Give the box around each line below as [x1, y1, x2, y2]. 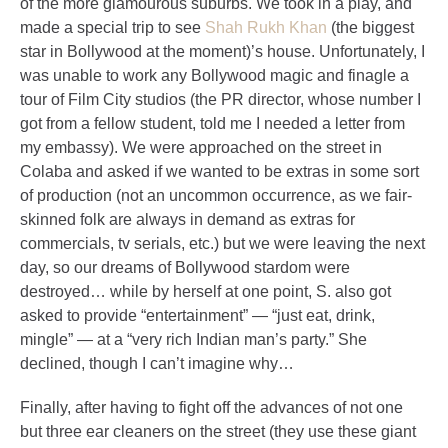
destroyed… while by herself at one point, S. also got [20, 283, 391, 300]
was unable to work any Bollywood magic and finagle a [20, 67, 409, 84]
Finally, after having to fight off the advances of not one [20, 399, 403, 416]
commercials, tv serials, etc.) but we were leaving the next [20, 235, 425, 252]
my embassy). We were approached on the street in [20, 139, 382, 156]
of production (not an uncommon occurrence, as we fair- [20, 187, 412, 204]
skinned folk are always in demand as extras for [20, 211, 355, 228]
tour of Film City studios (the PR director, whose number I [20, 91, 421, 108]
